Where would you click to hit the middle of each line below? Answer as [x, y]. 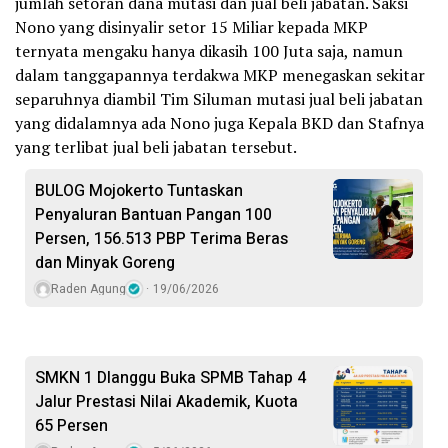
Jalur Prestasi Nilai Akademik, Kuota [166, 402]
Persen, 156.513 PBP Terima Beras [161, 239]
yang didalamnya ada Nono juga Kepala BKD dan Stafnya [219, 123]
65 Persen [71, 426]
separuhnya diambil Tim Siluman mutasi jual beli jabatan [219, 99]
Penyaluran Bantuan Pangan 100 [153, 215]
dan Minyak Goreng [105, 263]
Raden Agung [88, 289]
